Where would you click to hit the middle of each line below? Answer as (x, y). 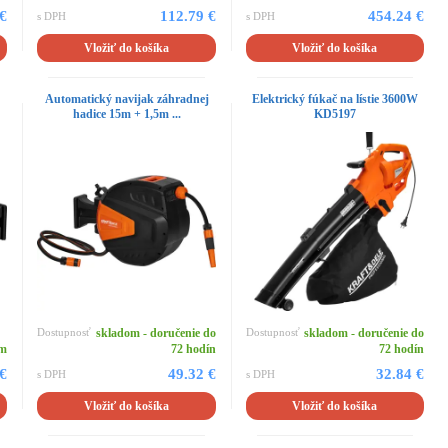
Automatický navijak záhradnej (126, 99)
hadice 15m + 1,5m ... (126, 114)
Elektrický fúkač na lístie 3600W (334, 99)
